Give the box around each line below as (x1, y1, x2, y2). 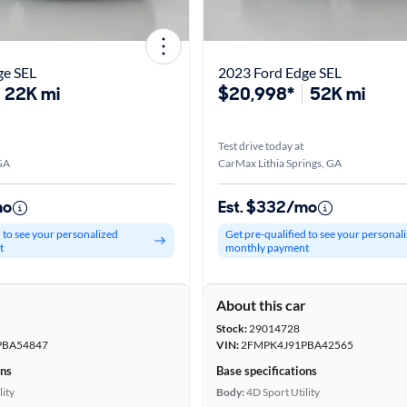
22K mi (5, 82, 60, 105)
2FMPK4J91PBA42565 (239, 338, 353, 352)
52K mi (310, 82, 365, 105)
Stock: (216, 322, 247, 335)
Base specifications (216, 363, 317, 378)
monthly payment (225, 241, 309, 254)
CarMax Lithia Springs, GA (218, 156, 342, 170)
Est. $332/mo (218, 196, 317, 218)
